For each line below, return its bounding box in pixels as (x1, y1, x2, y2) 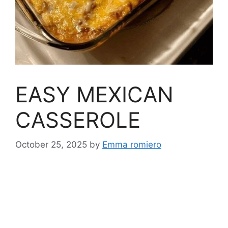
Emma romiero (102, 139, 161, 150)
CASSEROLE (15, 106, 140, 133)
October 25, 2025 (15, 139, 87, 150)
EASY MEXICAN (15, 81, 174, 107)
